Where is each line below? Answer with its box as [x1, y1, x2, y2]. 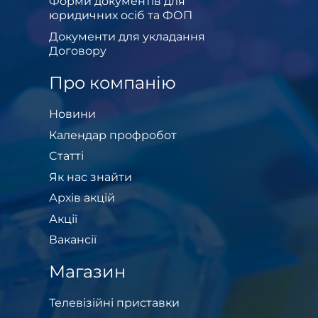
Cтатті [49, 149, 84, 163]
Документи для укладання [49, 29, 205, 43]
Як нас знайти [49, 170, 132, 184]
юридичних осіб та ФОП [49, 9, 192, 23]
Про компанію [49, 72, 176, 93]
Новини [49, 106, 96, 121]
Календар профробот [49, 128, 177, 142]
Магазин [49, 261, 126, 283]
